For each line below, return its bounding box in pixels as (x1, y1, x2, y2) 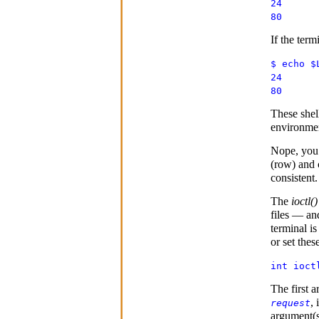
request (270, 297, 310, 308)
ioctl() (291, 194, 318, 207)
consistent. (270, 171, 318, 184)
